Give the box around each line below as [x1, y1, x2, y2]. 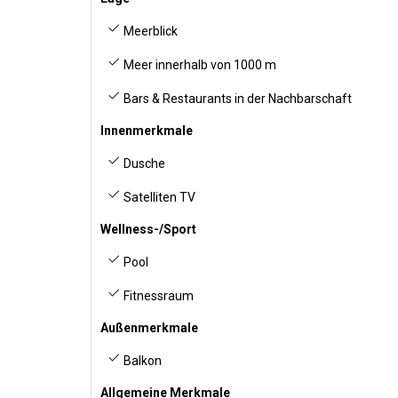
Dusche [121, 156, 165, 171]
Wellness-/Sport [100, 222, 196, 236]
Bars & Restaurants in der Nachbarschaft [121, 92, 352, 106]
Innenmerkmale [100, 123, 193, 138]
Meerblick [121, 24, 178, 38]
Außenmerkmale [100, 321, 198, 335]
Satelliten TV [121, 190, 195, 204]
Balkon [121, 354, 162, 368]
